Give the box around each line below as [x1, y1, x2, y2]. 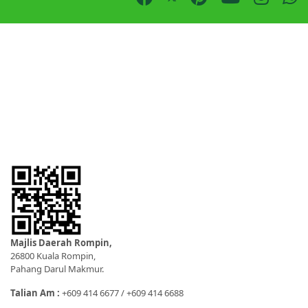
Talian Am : [10, 286, 62, 299]
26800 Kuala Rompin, [10, 249, 96, 262]
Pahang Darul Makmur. [10, 262, 104, 275]
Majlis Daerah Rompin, [10, 236, 112, 249]
